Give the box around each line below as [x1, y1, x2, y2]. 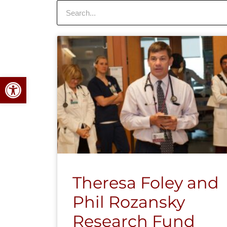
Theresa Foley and [72, 172, 219, 193]
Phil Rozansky [72, 192, 185, 212]
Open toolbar [5, 72, 99, 91]
